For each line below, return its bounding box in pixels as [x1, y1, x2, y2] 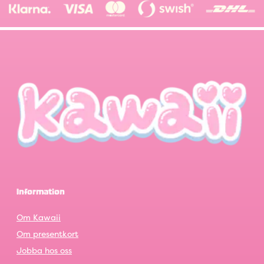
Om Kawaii [16, 212, 61, 223]
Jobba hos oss [16, 245, 72, 256]
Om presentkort [16, 228, 78, 240]
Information [16, 187, 65, 199]
